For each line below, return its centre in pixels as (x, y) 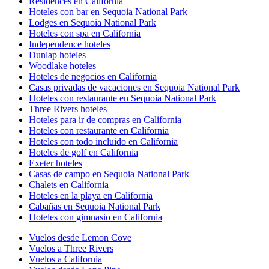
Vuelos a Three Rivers (71, 249)
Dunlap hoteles (57, 55)
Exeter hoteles (56, 163)
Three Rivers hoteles (68, 109)
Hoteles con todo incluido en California (103, 142)
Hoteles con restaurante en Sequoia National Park (122, 98)
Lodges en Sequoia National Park (92, 23)
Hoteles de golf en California (83, 153)
